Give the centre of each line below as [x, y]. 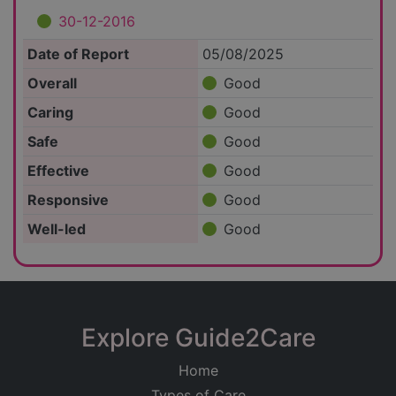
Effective [58, 171]
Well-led [56, 229]
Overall [52, 84]
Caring [50, 113]
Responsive [68, 200]
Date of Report [78, 54]
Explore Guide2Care [198, 338]
